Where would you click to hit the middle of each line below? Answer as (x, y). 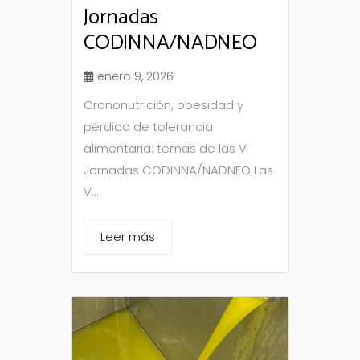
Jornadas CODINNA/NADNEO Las (178, 170)
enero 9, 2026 (135, 77)
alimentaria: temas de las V (165, 149)
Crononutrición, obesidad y (164, 105)
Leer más (128, 237)
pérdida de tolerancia (148, 127)
